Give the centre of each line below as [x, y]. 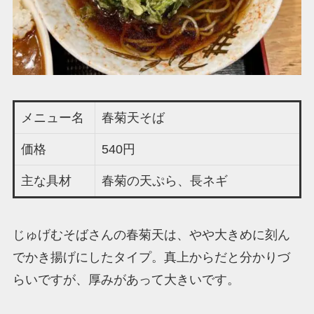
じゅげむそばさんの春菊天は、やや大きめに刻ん [151, 234]
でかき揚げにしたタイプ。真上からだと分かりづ [151, 257]
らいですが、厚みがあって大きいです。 [126, 279]
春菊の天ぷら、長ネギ [164, 181]
